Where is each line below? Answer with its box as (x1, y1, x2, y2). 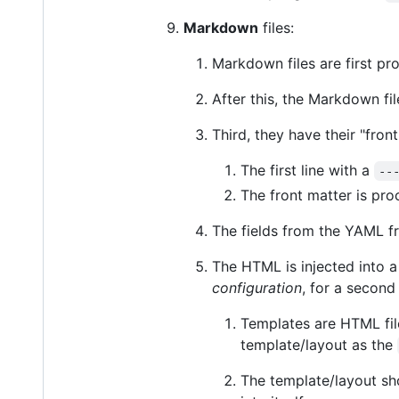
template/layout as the (240, 336, 397, 354)
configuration (212, 279, 302, 297)
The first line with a (240, 161, 374, 180)
